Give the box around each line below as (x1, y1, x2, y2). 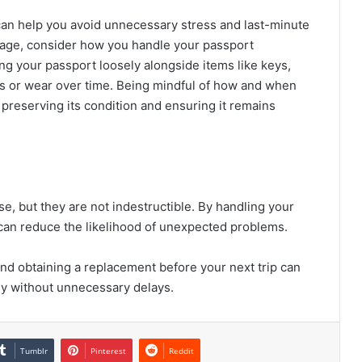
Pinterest (90, 345, 126, 357)
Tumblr (20, 345, 48, 357)
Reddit (169, 345, 194, 357)
